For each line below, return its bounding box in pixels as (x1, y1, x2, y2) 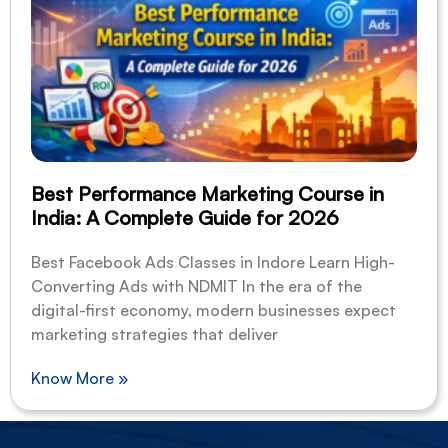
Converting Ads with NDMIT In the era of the (31, 276, 362, 296)
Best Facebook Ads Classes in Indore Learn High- (31, 252, 395, 272)
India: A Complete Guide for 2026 (31, 205, 339, 230)
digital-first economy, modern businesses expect (31, 300, 396, 320)
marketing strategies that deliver (31, 324, 278, 344)
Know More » (31, 368, 128, 388)
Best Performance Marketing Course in (31, 181, 384, 206)
